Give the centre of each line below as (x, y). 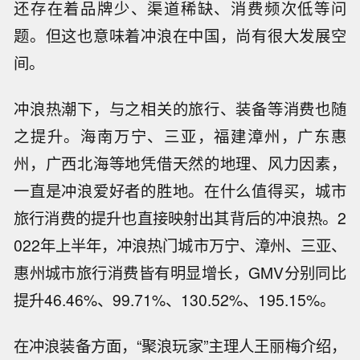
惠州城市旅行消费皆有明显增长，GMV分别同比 (180, 272)
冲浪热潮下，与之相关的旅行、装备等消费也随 (180, 108)
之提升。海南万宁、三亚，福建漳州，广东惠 (180, 135)
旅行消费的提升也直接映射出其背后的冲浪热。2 (180, 217)
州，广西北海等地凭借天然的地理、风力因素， (180, 163)
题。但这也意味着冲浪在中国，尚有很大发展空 (180, 35)
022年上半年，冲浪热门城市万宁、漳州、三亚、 (180, 245)
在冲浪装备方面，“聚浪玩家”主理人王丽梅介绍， (180, 345)
